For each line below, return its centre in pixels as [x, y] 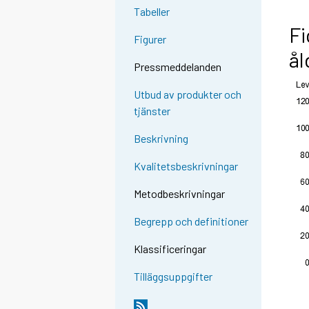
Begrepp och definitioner [191, 221]
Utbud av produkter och [188, 94]
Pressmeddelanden [178, 67]
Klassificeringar [170, 249]
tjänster [152, 111]
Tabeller [152, 12]
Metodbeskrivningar [180, 194]
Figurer [150, 39]
